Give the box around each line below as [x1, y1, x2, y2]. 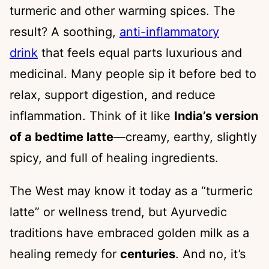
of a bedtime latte [10, 129, 113, 144]
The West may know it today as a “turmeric [10, 183, 253, 198]
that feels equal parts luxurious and [38, 45, 242, 60]
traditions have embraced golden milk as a [10, 225, 249, 240]
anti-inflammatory [119, 24, 219, 39]
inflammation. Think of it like [10, 108, 174, 123]
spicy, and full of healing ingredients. [10, 150, 219, 165]
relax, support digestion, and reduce [10, 87, 216, 102]
